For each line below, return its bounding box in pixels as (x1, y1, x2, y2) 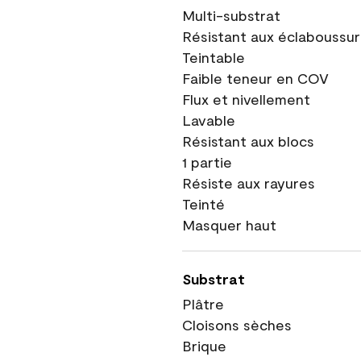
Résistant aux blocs (182, 132, 314, 150)
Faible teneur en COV (182, 69, 329, 87)
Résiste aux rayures (182, 174, 315, 192)
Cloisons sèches (182, 316, 292, 334)
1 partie (182, 153, 232, 171)
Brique (182, 337, 226, 355)
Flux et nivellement (182, 90, 310, 108)
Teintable (182, 48, 245, 66)
